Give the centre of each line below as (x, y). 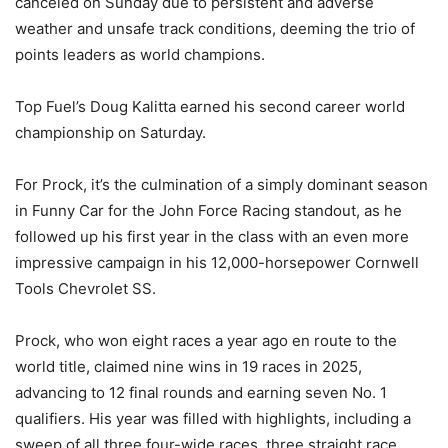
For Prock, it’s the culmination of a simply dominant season (221, 185)
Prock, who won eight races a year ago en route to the (206, 341)
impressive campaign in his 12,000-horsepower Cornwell (217, 263)
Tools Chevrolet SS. (85, 289)
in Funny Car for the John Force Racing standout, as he (208, 211)
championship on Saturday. (110, 133)
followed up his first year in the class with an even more (212, 237)
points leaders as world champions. (140, 55)
